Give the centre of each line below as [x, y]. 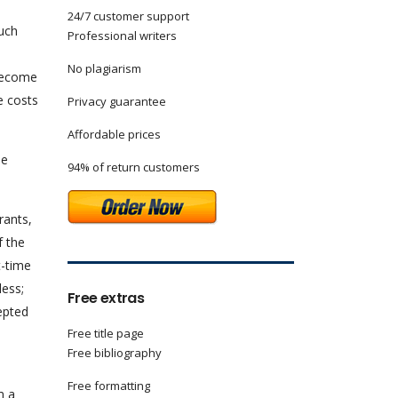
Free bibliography [115, 353]
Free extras [106, 298]
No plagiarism [104, 68]
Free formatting [109, 386]
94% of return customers [134, 167]
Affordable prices [114, 134]
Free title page [106, 333]
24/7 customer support [128, 16]
